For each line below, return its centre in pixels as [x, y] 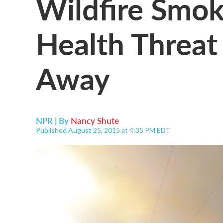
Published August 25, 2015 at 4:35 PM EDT [103, 130]
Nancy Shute [95, 120]
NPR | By [53, 120]
